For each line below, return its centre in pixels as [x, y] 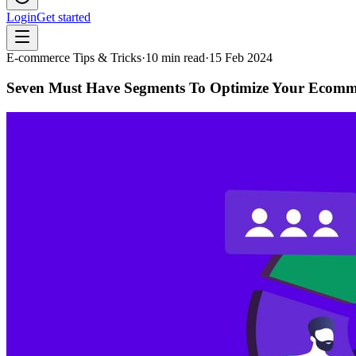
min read [182, 57]
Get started [64, 17]
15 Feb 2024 [241, 57]
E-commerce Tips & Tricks [74, 57]
